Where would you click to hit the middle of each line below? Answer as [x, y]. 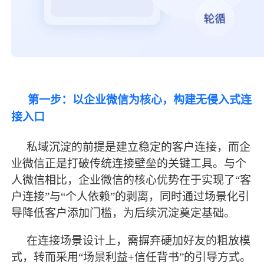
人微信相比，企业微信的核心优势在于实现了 [123, 180]
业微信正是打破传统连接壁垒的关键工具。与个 [129, 163]
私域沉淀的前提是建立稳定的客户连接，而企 [139, 147]
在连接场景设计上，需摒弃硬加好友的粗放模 [139, 240]
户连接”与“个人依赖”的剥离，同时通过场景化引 [131, 196]
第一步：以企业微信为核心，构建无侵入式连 [140, 100]
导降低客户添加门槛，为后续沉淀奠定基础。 [123, 213]
